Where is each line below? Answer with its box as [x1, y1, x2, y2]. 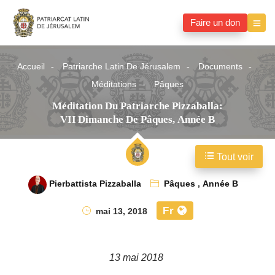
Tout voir [214, 147, 254, 168]
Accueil [17, 58, 45, 76]
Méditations [91, 76, 136, 94]
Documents [198, 58, 242, 76]
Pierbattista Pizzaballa [48, 175, 141, 193]
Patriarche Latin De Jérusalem [63, 58, 180, 76]
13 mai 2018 [109, 247, 166, 269]
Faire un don [190, 13, 240, 33]
